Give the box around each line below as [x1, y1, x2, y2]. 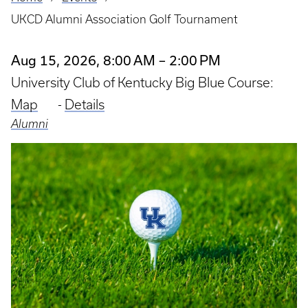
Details [65, 97, 104, 112]
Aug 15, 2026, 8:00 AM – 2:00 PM [11, 52, 221, 68]
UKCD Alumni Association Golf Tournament [11, 13, 238, 25]
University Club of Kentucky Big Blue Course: [11, 75, 274, 90]
